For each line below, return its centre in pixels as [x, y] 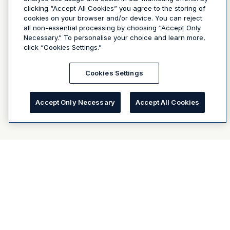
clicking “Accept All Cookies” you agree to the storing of [114, 8]
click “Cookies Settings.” [63, 47]
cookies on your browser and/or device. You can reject [113, 18]
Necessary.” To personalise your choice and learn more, [114, 37]
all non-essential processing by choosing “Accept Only [112, 28]
